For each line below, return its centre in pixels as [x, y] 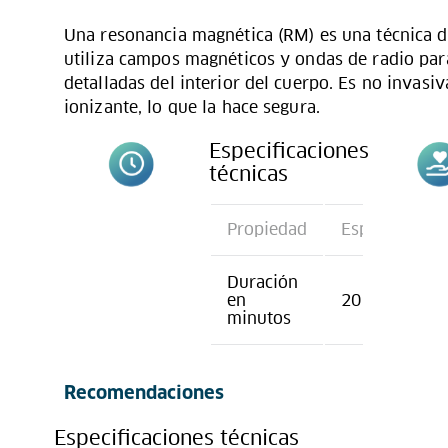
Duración [262, 282]
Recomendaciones [144, 393]
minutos [258, 318]
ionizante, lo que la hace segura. [192, 107]
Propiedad [266, 229]
